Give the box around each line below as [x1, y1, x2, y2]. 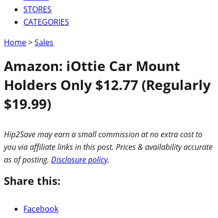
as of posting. [4, 154, 51, 165]
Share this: [4, 173, 60, 188]
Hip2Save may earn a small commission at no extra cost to [4, 128, 202, 140]
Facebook [23, 203, 58, 214]
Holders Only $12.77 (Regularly [4, 75, 211, 94]
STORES [23, 3, 52, 15]
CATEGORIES [23, 16, 69, 27]
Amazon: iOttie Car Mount [4, 56, 180, 75]
